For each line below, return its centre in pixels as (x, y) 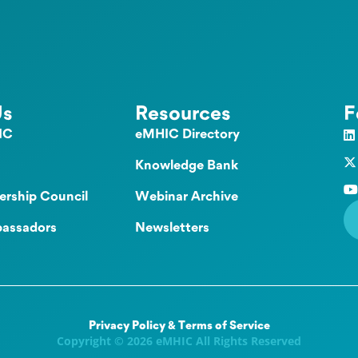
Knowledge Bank (186, 166)
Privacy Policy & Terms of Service (179, 327)
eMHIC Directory (187, 135)
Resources (183, 115)
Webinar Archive (186, 197)
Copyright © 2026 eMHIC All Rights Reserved (179, 341)
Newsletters (172, 229)
